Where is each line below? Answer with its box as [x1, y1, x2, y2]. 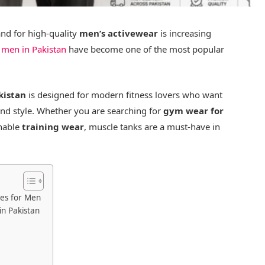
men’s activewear [79, 27, 159, 39]
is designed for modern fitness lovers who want [26, 88, 223, 101]
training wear [22, 120, 85, 132]
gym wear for [163, 104, 224, 117]
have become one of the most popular [66, 43, 225, 55]
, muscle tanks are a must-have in [84, 120, 221, 132]
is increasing [158, 27, 212, 39]
